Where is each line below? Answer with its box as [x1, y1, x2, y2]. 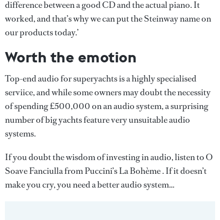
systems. [5, 128, 36, 139]
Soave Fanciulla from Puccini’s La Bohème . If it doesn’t [5, 165, 207, 177]
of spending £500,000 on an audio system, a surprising [5, 100, 208, 112]
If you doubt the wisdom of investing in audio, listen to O [5, 151, 213, 163]
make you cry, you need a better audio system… [5, 179, 175, 191]
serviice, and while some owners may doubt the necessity [5, 86, 211, 98]
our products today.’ [5, 27, 79, 38]
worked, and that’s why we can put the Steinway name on [5, 13, 211, 25]
